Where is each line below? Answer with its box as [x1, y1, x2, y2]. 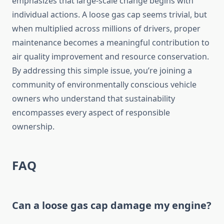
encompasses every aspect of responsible [12, 107, 170, 118]
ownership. [12, 121, 54, 132]
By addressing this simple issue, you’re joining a [12, 65, 192, 76]
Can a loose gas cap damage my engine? [12, 198, 211, 212]
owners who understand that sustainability [12, 93, 175, 104]
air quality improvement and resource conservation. [12, 51, 209, 62]
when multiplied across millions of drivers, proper [12, 23, 200, 34]
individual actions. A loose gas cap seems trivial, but [12, 9, 207, 20]
